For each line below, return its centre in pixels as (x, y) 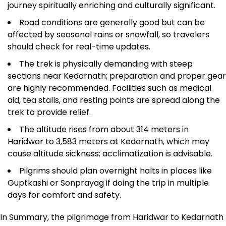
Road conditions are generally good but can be (112, 22)
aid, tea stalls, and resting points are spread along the (114, 100)
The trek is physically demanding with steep (106, 64)
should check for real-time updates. (79, 47)
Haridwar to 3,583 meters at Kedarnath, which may (108, 142)
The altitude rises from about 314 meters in (104, 129)
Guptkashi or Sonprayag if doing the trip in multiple (108, 183)
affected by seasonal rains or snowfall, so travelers (108, 35)
